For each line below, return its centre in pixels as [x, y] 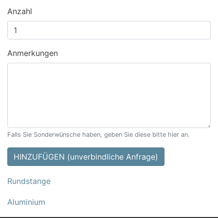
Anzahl [20, 11]
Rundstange [29, 181]
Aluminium [26, 202]
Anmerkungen [33, 53]
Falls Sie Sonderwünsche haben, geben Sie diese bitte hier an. [99, 134]
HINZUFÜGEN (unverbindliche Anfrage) [86, 156]
